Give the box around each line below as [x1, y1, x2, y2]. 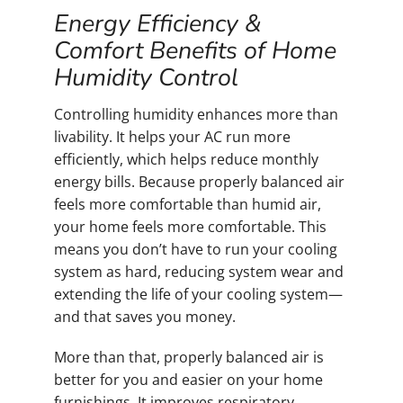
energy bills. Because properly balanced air [54, 171, 345, 192]
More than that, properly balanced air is [54, 346, 324, 367]
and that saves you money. [54, 306, 236, 327]
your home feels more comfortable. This [54, 216, 327, 237]
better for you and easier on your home [54, 369, 323, 390]
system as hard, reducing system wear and [54, 261, 344, 282]
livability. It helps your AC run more [54, 126, 291, 147]
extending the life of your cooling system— [54, 283, 343, 304]
